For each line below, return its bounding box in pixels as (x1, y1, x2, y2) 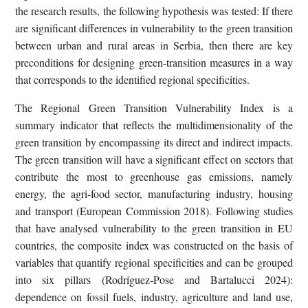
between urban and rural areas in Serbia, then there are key (15, 37, 293, 52)
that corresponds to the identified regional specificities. (15, 71, 250, 87)
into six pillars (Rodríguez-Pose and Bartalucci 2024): (15, 272, 293, 287)
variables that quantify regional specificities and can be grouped (15, 254, 293, 269)
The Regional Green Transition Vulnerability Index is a (15, 100, 293, 115)
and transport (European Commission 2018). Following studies (15, 203, 293, 218)
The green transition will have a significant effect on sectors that (15, 151, 293, 166)
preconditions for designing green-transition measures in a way (15, 54, 293, 69)
